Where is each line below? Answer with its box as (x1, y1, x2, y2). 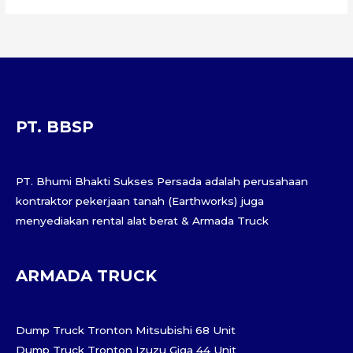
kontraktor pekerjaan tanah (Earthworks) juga (16, 195, 264, 208)
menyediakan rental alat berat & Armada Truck (16, 214, 269, 228)
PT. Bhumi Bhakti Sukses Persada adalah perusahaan (16, 175, 308, 188)
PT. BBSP (16, 117, 94, 137)
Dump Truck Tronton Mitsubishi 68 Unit (16, 324, 236, 337)
